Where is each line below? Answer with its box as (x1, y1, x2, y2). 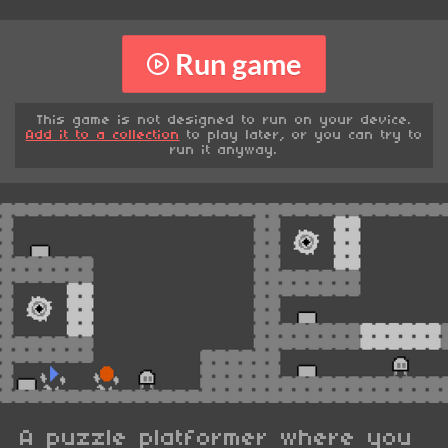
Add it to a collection (25, 128, 180, 144)
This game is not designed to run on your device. (36, 113, 412, 129)
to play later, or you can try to (179, 128, 423, 144)
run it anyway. (170, 143, 278, 159)
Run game (175, 46, 302, 81)
